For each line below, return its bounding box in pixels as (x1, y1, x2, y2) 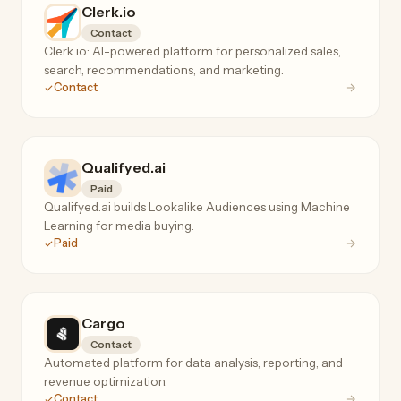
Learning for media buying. (44, 218, 194, 234)
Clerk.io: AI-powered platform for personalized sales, (44, 44, 341, 59)
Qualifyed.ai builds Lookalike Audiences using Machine (44, 200, 350, 215)
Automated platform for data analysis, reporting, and (44, 355, 343, 371)
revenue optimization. (44, 374, 167, 389)
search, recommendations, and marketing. (44, 63, 284, 78)
